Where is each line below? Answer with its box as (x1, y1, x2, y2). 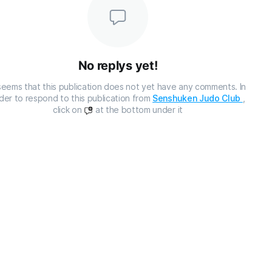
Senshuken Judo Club (152, 93, 243, 103)
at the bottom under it (93, 104, 183, 115)
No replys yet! (78, 58, 158, 73)
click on (53, 104, 84, 115)
